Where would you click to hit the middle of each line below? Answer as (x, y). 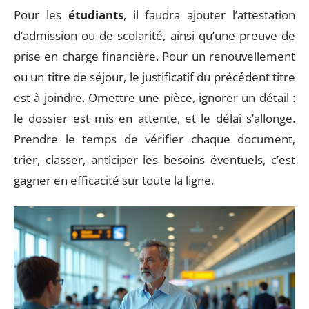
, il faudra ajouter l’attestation (209, 14)
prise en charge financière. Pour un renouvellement (154, 56)
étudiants (96, 14)
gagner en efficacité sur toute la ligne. (114, 180)
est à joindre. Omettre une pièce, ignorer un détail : (154, 97)
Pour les (41, 14)
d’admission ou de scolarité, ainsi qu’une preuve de (154, 35)
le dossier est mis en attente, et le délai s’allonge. (154, 118)
